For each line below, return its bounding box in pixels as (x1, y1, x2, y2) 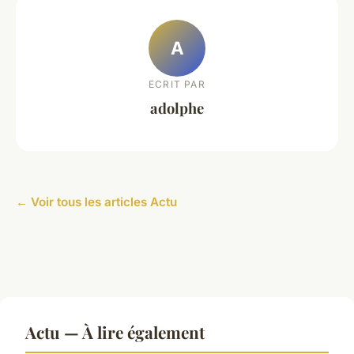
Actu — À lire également (25, 320, 205, 343)
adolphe (150, 98, 204, 119)
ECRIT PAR (149, 78, 205, 91)
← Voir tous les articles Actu (16, 194, 177, 209)
